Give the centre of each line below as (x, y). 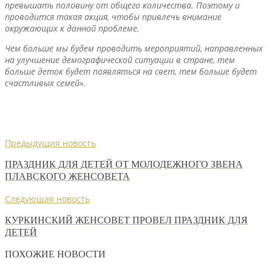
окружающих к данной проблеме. (72, 28)
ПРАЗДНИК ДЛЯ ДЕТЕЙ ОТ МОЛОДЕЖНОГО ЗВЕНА (124, 165)
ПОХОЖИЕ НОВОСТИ (55, 254)
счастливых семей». (46, 83)
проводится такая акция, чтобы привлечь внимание (113, 16)
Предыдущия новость (50, 143)
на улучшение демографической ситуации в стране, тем (120, 59)
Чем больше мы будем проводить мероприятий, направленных (134, 48)
